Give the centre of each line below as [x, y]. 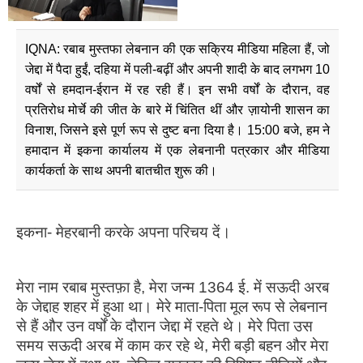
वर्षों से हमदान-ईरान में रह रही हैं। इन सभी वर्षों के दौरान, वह [177, 89]
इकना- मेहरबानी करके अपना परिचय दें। [124, 232]
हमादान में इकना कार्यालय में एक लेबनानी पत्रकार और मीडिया [177, 150]
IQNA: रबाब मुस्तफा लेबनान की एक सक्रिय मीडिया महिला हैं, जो [177, 49]
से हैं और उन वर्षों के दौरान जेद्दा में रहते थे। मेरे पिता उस [164, 326]
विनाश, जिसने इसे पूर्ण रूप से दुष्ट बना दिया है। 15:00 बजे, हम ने [177, 130]
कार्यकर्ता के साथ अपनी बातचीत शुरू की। [121, 170]
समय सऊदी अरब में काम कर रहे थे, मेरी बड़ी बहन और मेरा [172, 345]
